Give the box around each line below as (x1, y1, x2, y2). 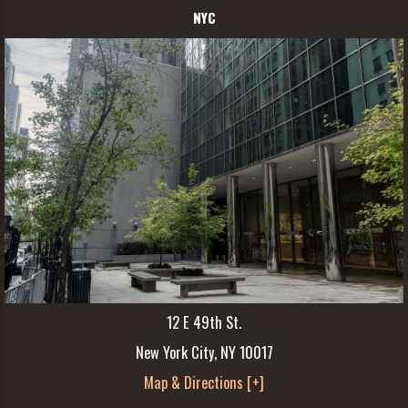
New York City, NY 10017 (135, 340, 273, 363)
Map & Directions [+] (144, 371, 264, 394)
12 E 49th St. (167, 310, 241, 333)
